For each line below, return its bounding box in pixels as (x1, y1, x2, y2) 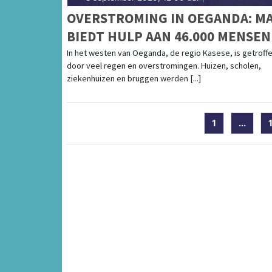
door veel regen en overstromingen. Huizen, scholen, (67, 60, 261, 72)
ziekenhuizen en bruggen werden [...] (67, 73, 201, 84)
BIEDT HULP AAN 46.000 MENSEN (67, 27, 271, 46)
